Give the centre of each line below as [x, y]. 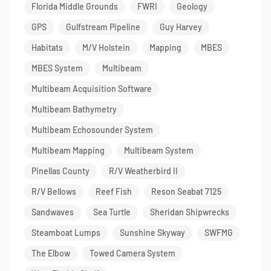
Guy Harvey [181, 27]
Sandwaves [53, 212]
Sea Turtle [112, 212]
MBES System [57, 68]
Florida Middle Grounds [75, 6]
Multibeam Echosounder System [92, 130]
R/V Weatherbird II [143, 171]
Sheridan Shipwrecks [190, 212]
